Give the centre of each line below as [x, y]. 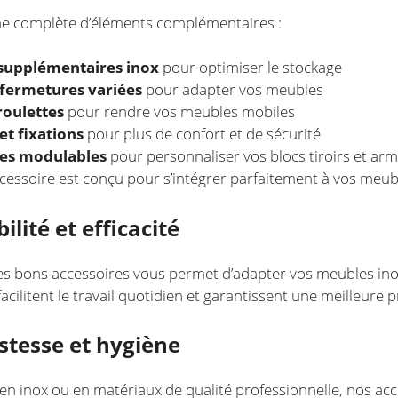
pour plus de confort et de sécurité [202, 134]
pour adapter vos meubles [233, 89]
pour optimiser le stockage [251, 67]
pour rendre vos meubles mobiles [179, 111]
